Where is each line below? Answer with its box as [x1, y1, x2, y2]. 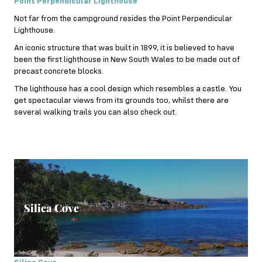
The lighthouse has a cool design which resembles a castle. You [14, 85, 242, 94]
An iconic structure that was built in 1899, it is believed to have [14, 44, 235, 53]
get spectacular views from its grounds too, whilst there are [14, 96, 229, 105]
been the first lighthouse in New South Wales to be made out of [14, 56, 240, 64]
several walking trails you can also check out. [14, 108, 177, 117]
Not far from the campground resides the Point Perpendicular [14, 15, 232, 23]
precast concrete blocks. [14, 67, 104, 76]
